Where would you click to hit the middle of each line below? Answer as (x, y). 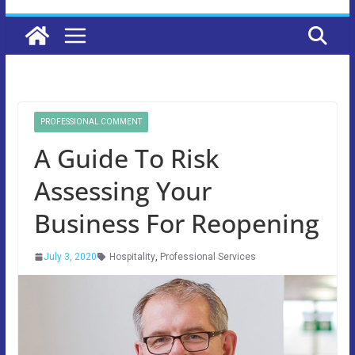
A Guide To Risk (126, 158)
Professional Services (208, 256)
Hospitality (132, 256)
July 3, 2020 (70, 256)
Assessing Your (122, 190)
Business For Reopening (176, 223)
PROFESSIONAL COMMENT (91, 121)
